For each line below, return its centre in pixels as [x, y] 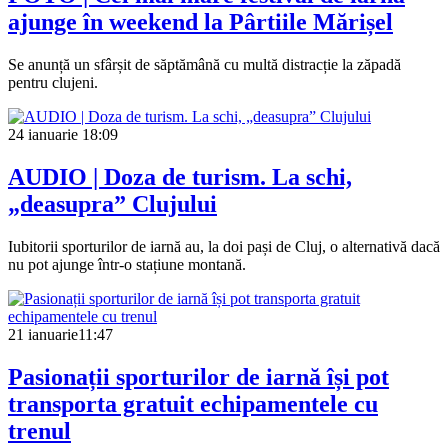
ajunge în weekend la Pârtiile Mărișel [200, 22]
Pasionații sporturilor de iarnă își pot [198, 377]
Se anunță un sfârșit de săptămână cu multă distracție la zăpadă [204, 65]
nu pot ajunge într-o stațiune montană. [127, 265]
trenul [39, 431]
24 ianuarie [43, 135]
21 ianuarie [43, 335]
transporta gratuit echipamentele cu [193, 404]
